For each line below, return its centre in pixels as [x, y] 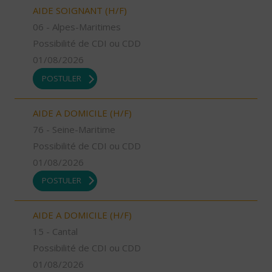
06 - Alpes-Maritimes [77, 27]
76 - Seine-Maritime [74, 129]
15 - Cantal [55, 232]
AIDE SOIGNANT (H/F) [80, 11]
